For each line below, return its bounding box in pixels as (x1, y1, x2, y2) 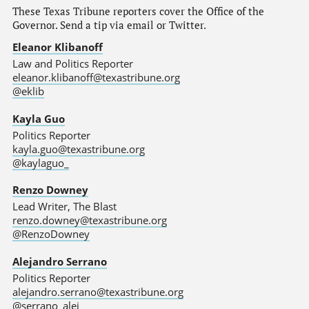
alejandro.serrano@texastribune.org (12, 285, 183, 299)
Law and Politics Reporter (12, 57, 133, 71)
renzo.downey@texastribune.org (12, 213, 167, 228)
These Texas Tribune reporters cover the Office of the (12, 4, 264, 18)
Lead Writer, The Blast (12, 199, 117, 214)
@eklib (12, 84, 44, 99)
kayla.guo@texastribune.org (12, 141, 145, 156)
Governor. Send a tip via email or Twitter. (12, 18, 206, 32)
